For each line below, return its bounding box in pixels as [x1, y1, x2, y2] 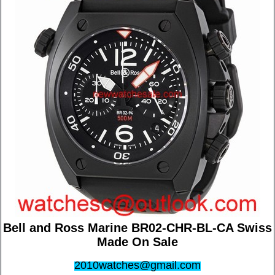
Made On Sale [97, 234, 178, 249]
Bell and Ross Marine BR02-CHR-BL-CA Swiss [3, 220, 272, 234]
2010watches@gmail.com [74, 259, 201, 272]
